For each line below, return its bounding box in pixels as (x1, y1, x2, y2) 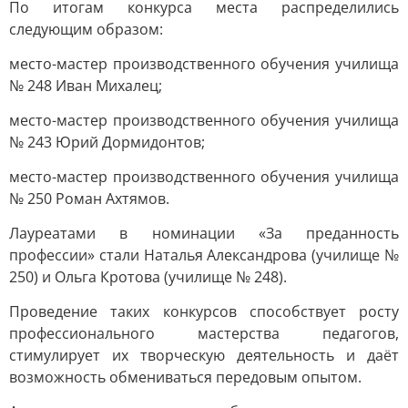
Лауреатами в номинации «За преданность (9, 223, 399, 243)
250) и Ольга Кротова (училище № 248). (9, 267, 287, 287)
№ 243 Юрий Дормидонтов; (9, 132, 205, 152)
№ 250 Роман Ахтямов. (9, 189, 169, 209)
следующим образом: (9, 19, 163, 39)
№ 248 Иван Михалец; (9, 76, 162, 96)
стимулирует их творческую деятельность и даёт (9, 345, 399, 365)
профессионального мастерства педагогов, (9, 323, 399, 343)
